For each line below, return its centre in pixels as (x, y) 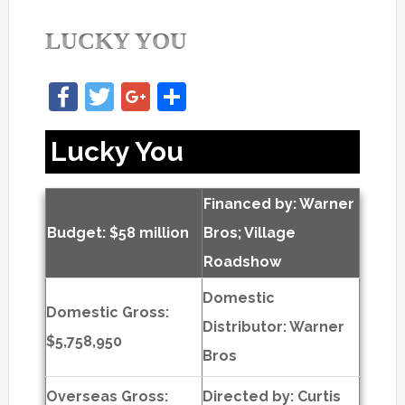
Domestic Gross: (107, 312)
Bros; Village (249, 233)
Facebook (142, 96)
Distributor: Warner (273, 327)
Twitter (160, 96)
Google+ (204, 96)
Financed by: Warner (278, 204)
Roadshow (242, 262)
